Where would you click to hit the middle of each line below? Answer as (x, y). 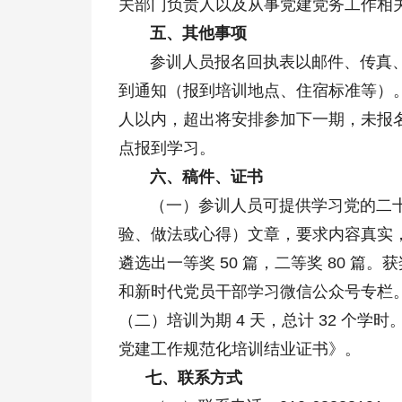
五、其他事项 (183, 34)
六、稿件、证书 (191, 177)
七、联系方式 (180, 378)
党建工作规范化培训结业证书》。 (240, 350)
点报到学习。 (167, 149)
